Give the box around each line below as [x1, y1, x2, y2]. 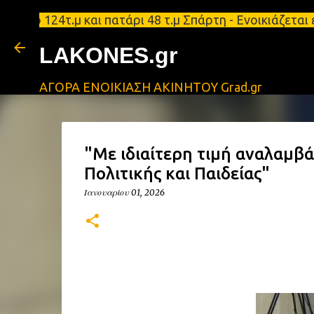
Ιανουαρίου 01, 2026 [83, 187, 165, 198]
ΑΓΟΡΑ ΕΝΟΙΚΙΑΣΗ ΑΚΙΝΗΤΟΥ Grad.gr [39, 80, 262, 94]
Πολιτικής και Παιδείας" [83, 164, 270, 183]
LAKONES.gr [39, 43, 177, 68]
